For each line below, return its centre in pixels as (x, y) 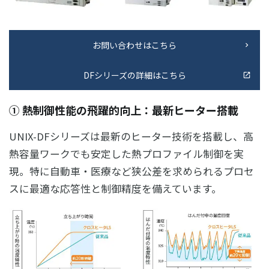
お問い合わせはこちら (134, 45)
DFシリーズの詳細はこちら (134, 75)
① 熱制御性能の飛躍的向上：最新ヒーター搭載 (124, 110)
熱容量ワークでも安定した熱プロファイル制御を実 (126, 154)
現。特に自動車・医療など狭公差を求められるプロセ (131, 171)
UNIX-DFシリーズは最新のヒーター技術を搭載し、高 (131, 137)
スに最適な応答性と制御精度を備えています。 (115, 189)
